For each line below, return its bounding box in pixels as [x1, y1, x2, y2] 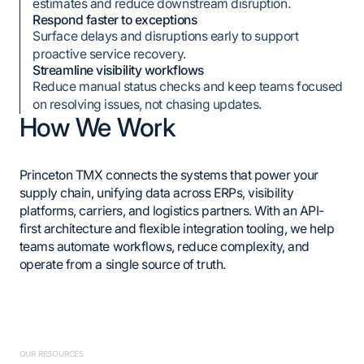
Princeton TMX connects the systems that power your [19, 167, 318, 184]
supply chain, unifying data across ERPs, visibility [19, 185, 294, 201]
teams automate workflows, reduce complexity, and [19, 239, 310, 255]
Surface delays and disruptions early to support [32, 28, 299, 44]
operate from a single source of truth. [19, 257, 226, 273]
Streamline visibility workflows [32, 62, 204, 78]
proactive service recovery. [32, 45, 186, 62]
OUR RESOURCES [19, 349, 84, 359]
